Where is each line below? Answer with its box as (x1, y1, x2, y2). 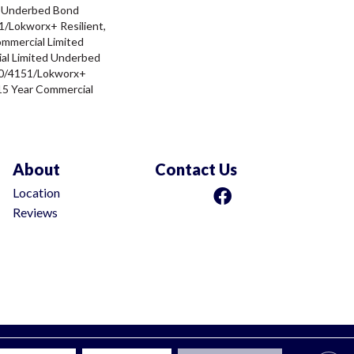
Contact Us (155, 160, 237, 179)
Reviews (13, 205, 58, 220)
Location (13, 185, 60, 201)
